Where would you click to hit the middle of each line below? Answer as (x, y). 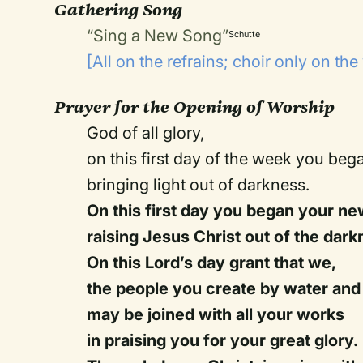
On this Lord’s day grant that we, (212, 263)
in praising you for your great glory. (223, 340)
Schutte (245, 34)
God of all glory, (146, 133)
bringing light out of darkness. (199, 185)
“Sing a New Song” (158, 36)
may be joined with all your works (216, 314)
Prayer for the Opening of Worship (195, 107)
